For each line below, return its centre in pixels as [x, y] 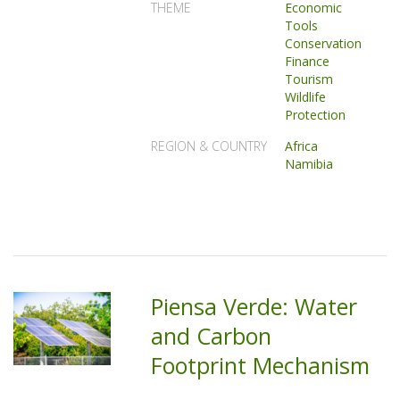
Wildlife [306, 97]
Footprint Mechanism [261, 365]
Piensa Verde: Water [254, 306]
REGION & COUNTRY [209, 146]
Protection [316, 115]
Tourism [309, 79]
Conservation [324, 43]
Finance [308, 61]
